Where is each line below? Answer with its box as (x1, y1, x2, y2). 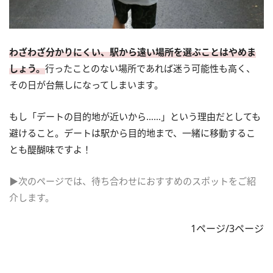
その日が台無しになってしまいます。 (9, 79, 163, 91)
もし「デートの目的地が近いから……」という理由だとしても (9, 110, 261, 123)
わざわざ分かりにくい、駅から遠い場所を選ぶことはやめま (9, 46, 256, 58)
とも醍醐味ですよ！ (9, 143, 91, 156)
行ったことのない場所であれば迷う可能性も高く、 (45, 62, 255, 75)
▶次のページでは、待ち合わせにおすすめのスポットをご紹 (9, 175, 256, 188)
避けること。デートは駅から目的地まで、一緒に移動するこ (9, 127, 255, 140)
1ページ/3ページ (191, 222, 264, 236)
